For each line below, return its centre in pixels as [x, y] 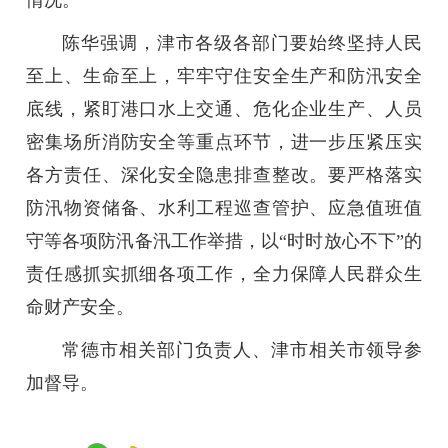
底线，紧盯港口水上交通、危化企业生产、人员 [224, 109]
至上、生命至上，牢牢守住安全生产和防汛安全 [224, 76]
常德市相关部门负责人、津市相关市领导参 [242, 350]
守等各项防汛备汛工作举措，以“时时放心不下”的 [224, 241]
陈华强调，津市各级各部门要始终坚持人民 [242, 43]
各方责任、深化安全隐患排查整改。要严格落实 [224, 175]
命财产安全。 [80, 307]
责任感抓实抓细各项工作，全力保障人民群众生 [224, 274]
